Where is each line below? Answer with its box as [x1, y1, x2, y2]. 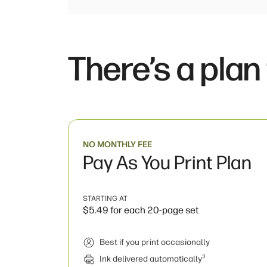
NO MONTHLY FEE [83, 139, 152, 150]
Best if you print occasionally [100, 237, 210, 247]
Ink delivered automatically [100, 254, 202, 264]
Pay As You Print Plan [83, 151, 252, 174]
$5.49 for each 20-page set [83, 204, 199, 216]
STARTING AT [83, 194, 128, 203]
